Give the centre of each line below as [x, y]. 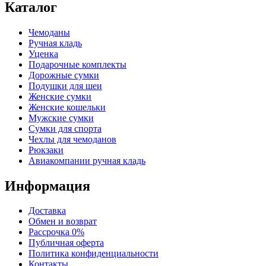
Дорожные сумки [64, 75]
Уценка [43, 53]
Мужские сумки [61, 118]
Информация [47, 186]
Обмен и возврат [63, 221]
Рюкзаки [46, 150]
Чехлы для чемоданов [72, 139]
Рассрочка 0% [56, 232]
